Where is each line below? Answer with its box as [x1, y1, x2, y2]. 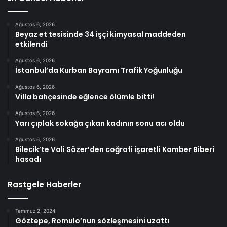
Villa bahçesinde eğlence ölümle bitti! [15, 91, 155, 102]
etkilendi [15, 39, 48, 49]
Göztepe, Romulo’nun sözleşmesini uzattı [15, 215, 170, 226]
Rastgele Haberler [8, 179, 81, 190]
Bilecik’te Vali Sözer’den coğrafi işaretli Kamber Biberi [15, 144, 214, 155]
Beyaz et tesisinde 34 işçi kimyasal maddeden [15, 29, 186, 40]
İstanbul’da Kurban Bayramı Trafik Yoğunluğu [15, 65, 182, 75]
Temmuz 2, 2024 [15, 207, 55, 214]
